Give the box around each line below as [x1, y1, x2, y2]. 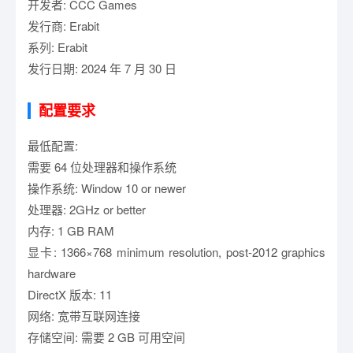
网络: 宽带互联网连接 [28, 307, 140, 324]
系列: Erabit [28, 38, 87, 55]
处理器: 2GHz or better [28, 200, 146, 217]
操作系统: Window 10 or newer [28, 179, 186, 196]
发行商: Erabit [28, 17, 99, 34]
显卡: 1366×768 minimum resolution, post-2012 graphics [28, 243, 325, 260]
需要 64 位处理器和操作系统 [28, 158, 176, 175]
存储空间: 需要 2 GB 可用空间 [28, 328, 185, 345]
